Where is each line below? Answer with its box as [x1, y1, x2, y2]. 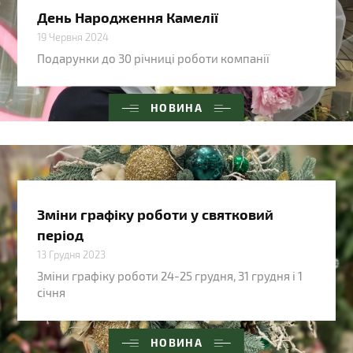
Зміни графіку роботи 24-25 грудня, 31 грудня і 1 [37, 269, 303, 284]
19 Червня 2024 [37, 30, 110, 43]
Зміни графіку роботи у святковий [37, 206, 274, 223]
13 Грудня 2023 [37, 248, 106, 262]
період [37, 226, 84, 243]
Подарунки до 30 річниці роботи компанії [37, 50, 270, 65]
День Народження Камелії [37, 8, 219, 25]
